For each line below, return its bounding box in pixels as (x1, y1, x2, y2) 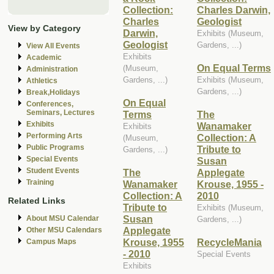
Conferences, (26, 100, 73, 109)
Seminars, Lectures (26, 108, 95, 117)
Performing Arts (26, 131, 83, 141)
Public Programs (26, 143, 84, 152)
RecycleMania (197, 236, 262, 248)
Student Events (26, 166, 80, 176)
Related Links (8, 195, 65, 206)
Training (26, 178, 54, 187)
